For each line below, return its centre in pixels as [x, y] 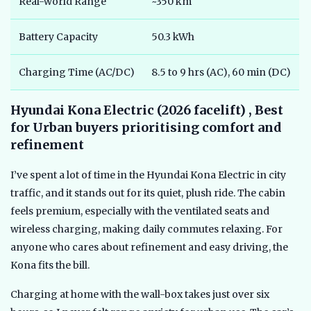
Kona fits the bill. [50, 266]
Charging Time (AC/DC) [77, 73]
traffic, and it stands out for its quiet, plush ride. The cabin [148, 193]
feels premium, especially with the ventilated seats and [140, 211]
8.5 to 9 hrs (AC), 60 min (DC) [221, 73]
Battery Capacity [58, 37]
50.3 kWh [173, 37]
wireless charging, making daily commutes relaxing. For [146, 229]
